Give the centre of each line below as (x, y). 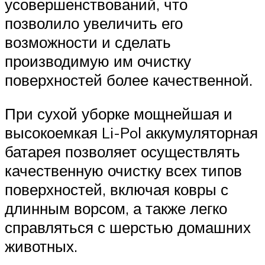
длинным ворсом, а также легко (116, 209)
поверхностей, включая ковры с (117, 190)
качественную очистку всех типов (123, 171)
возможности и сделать (88, 42)
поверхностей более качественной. (129, 80)
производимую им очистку (98, 61)
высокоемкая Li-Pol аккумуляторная (131, 133)
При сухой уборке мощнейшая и (119, 114)
